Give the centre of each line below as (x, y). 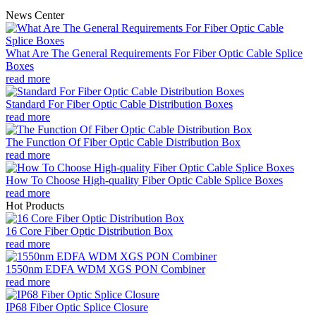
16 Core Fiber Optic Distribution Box (89, 231)
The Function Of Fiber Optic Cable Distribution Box (123, 142)
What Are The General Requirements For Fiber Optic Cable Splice (154, 53)
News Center (35, 15)
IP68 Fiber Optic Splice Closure (77, 307)
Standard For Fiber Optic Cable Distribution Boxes (119, 104)
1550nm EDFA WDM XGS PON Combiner (105, 269)
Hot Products (35, 205)
